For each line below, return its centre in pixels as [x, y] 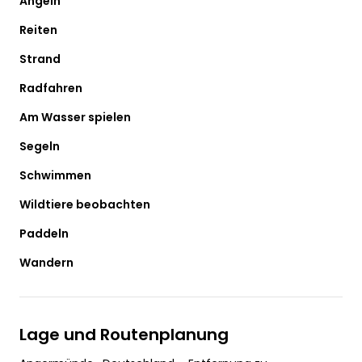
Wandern [46, 262]
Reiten [38, 29]
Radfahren [51, 88]
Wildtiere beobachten [85, 204]
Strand [40, 59]
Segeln [40, 146]
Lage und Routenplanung [124, 334]
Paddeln [44, 233]
